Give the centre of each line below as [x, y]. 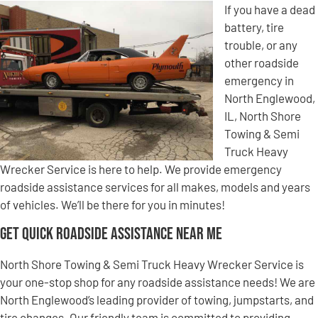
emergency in [259, 81]
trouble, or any [261, 45]
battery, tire [254, 27]
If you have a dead [270, 10]
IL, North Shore [263, 116]
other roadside [262, 63]
